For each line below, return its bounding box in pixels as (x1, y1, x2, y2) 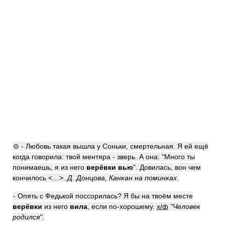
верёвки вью (86, 163, 133, 171)
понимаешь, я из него (13, 163, 86, 171)
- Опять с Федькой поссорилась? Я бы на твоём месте (13, 192, 193, 200)
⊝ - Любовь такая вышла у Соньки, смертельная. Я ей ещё (13, 142, 208, 150)
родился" (13, 213, 42, 221)
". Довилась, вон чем (133, 163, 201, 171)
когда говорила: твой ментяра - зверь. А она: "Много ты (13, 153, 195, 161)
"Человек (170, 202, 200, 210)
